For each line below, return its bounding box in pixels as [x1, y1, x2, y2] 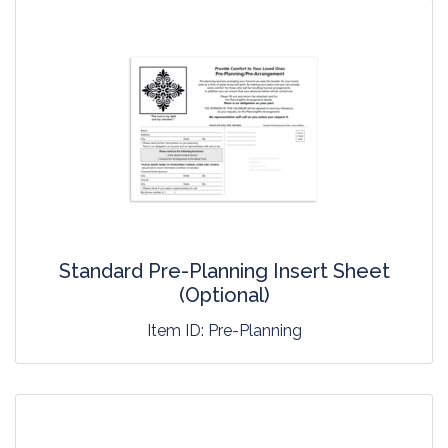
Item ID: [146, 320, 208, 340]
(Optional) [178, 282, 270, 307]
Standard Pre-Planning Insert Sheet [58, 258, 390, 283]
